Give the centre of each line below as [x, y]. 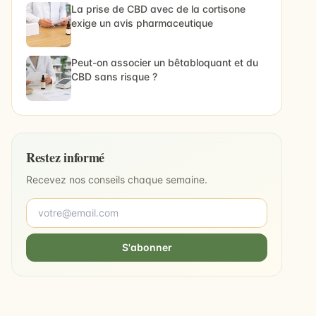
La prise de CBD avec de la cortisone [158, 9]
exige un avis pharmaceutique [142, 23]
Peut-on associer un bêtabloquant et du [165, 62]
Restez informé [66, 157]
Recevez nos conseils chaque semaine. [117, 180]
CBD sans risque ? [114, 77]
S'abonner [147, 247]
